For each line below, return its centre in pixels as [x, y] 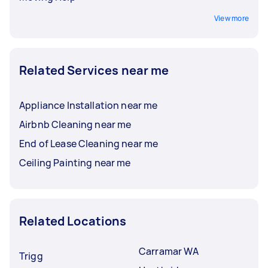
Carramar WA [169, 251]
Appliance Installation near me [89, 105]
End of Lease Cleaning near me [89, 143]
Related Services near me [94, 70]
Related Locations [73, 221]
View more [231, 18]
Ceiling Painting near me [75, 162]
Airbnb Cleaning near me [75, 124]
